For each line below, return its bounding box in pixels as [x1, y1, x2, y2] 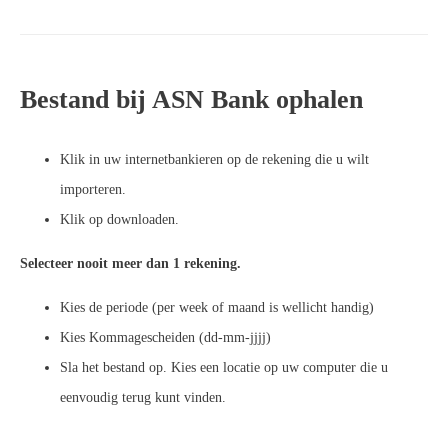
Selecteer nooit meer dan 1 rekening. [20, 255, 241, 271]
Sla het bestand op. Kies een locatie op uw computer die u [60, 359, 388, 375]
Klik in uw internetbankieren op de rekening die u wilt [60, 151, 369, 167]
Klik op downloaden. [60, 211, 179, 227]
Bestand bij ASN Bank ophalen [20, 84, 363, 114]
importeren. [60, 181, 126, 197]
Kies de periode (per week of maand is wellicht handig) [60, 299, 374, 315]
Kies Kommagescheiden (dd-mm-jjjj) [60, 329, 271, 345]
